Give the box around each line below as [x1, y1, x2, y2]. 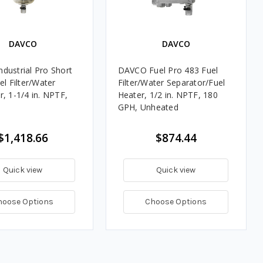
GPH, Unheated [117, 101, 178, 113]
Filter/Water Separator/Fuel [117, 76, 225, 88]
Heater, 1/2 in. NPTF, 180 [117, 89, 218, 100]
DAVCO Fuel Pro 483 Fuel [117, 64, 218, 76]
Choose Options [145, 196, 207, 207]
